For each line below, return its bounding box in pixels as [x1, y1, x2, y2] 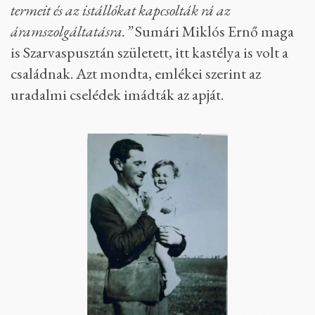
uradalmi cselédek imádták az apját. [11, 84, 224, 105]
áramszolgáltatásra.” [11, 21, 132, 42]
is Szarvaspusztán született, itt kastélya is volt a [11, 42, 288, 63]
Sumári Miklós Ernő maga [132, 21, 294, 42]
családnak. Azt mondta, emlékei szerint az [11, 63, 261, 84]
